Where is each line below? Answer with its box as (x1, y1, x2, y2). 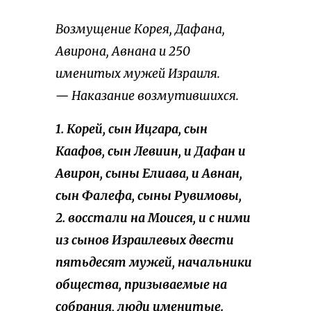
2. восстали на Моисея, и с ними (56, 210, 251, 226)
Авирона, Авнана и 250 (56, 44, 190, 60)
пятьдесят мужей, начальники (56, 255, 252, 271)
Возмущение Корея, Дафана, (56, 22, 225, 37)
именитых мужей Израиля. (56, 66, 220, 82)
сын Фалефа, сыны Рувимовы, (56, 188, 242, 204)
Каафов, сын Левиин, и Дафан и (56, 144, 246, 160)
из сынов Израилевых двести (56, 233, 234, 249)
